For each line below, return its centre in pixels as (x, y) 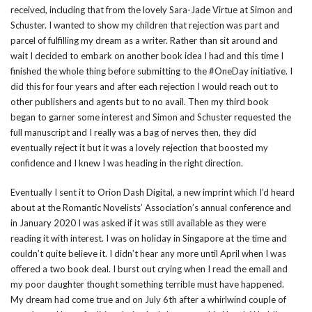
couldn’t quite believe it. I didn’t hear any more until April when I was (148, 253)
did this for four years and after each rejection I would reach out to (145, 86)
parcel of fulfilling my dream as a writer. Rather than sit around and (144, 40)
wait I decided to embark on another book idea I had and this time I (147, 56)
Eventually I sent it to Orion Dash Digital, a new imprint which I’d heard (153, 192)
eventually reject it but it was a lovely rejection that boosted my (139, 148)
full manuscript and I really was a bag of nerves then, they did (133, 132)
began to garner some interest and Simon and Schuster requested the (151, 117)
